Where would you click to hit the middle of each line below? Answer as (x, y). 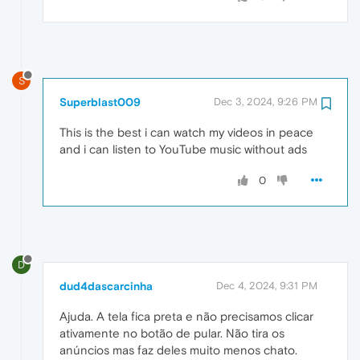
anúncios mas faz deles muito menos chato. (178, 350)
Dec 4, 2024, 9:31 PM (267, 285)
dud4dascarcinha (106, 286)
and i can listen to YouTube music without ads (183, 149)
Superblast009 (100, 102)
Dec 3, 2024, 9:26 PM (266, 102)
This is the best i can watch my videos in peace (186, 133)
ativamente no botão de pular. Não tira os (172, 333)
